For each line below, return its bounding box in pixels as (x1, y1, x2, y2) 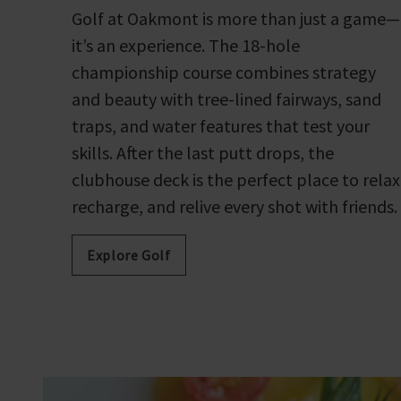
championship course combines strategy (72, 60, 377, 83)
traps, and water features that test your (72, 114, 371, 137)
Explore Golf (87, 245, 171, 264)
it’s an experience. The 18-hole (72, 33, 301, 56)
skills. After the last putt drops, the (72, 141, 335, 164)
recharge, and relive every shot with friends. (72, 194, 398, 218)
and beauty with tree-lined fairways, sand (72, 87, 382, 110)
